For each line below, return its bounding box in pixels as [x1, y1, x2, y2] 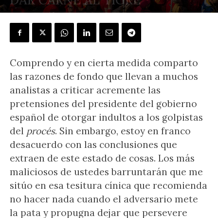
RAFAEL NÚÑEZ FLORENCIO [23, 11, 93, 18]
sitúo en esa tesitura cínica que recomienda [10, 180, 207, 191]
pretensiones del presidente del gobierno [10, 98, 197, 109]
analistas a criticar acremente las [10, 84, 161, 96]
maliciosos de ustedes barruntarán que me [10, 166, 203, 178]
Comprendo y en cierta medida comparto [10, 57, 198, 69]
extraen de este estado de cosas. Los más [10, 152, 195, 164]
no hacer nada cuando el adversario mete [10, 193, 198, 205]
